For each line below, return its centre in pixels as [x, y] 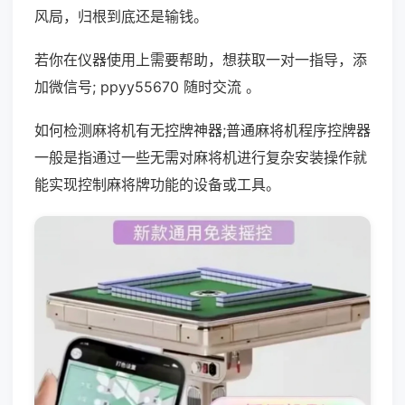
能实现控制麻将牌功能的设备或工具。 [157, 184]
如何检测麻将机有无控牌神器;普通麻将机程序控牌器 [202, 130]
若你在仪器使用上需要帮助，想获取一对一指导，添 [201, 60]
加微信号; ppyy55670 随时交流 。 [147, 87]
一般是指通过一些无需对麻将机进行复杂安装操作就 [201, 157]
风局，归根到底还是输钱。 [121, 16]
